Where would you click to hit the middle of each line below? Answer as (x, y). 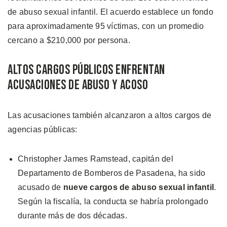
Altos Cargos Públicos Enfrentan (86, 70)
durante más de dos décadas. (72, 215)
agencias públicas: (43, 129)
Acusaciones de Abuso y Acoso (78, 85)
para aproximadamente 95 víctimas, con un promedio (106, 26)
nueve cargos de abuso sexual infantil (138, 187)
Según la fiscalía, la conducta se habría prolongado (113, 201)
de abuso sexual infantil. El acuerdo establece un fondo (110, 12)
